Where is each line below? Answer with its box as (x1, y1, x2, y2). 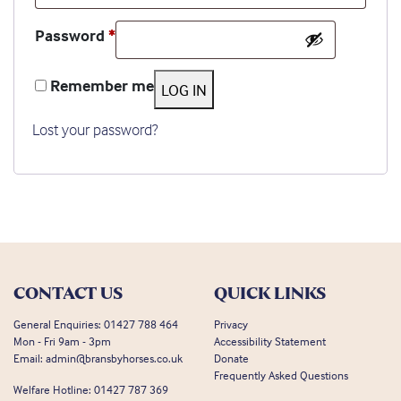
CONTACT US (13, 282, 123, 305)
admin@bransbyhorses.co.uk (46, 351, 183, 366)
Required (115, 24, 178, 46)
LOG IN (161, 79, 207, 100)
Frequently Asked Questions (214, 368, 348, 383)
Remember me (50, 75, 154, 97)
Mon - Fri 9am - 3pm (13, 334, 111, 349)
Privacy (214, 317, 248, 332)
